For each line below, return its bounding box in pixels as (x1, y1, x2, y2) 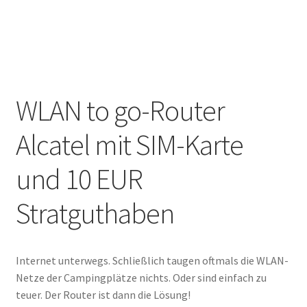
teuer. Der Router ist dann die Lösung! (15, 288, 191, 302)
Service (15, 42, 49, 56)
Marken (15, 5, 51, 20)
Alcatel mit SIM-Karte (15, 126, 243, 162)
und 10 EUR (15, 160, 143, 197)
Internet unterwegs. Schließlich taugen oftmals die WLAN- (15, 254, 288, 268)
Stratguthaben (15, 195, 174, 231)
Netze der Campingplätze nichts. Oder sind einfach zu (15, 271, 267, 285)
